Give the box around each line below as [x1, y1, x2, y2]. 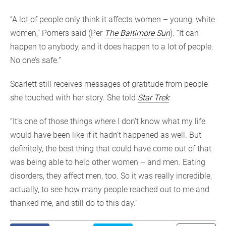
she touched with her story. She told [10, 93, 138, 103]
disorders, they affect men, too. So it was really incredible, [10, 171, 212, 181]
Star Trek [138, 93, 169, 103]
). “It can [170, 28, 199, 38]
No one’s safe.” [10, 55, 61, 66]
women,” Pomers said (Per [10, 28, 104, 38]
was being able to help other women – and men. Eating [10, 157, 205, 167]
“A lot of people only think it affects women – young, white [10, 15, 215, 25]
